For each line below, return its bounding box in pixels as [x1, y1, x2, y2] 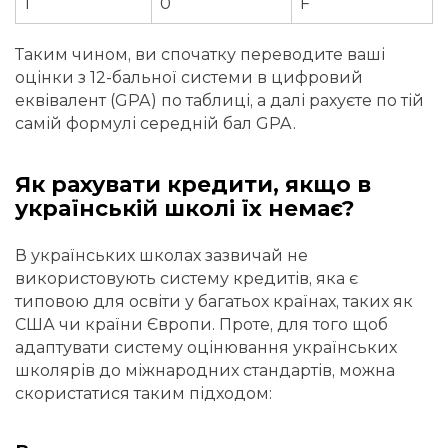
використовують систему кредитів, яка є [15, 268, 358, 288]
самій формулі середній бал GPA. [15, 113, 296, 133]
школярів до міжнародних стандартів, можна [15, 360, 395, 380]
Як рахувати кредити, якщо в [15, 171, 371, 199]
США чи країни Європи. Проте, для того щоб [15, 314, 388, 334]
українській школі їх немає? [15, 195, 355, 223]
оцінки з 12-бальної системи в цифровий [15, 67, 363, 87]
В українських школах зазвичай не [15, 245, 308, 265]
